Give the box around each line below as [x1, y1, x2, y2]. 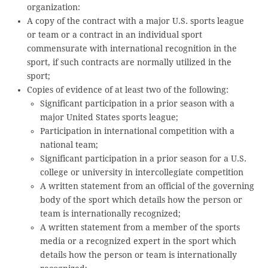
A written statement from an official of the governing [40, 181, 255, 191]
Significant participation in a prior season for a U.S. [40, 153, 247, 163]
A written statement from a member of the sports [40, 222, 240, 232]
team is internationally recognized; [40, 208, 181, 218]
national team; [40, 139, 99, 150]
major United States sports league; [40, 112, 179, 122]
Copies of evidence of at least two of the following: [26, 84, 229, 95]
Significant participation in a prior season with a [40, 98, 235, 108]
